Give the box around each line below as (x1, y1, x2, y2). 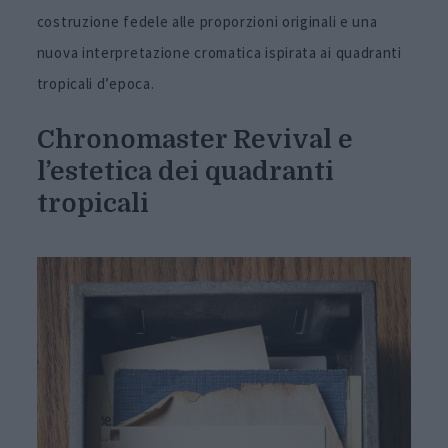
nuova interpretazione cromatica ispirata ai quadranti (36, 43, 402, 63)
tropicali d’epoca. (36, 74, 155, 94)
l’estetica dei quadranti (36, 156, 334, 186)
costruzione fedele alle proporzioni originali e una (36, 12, 378, 32)
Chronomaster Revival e (36, 124, 353, 154)
